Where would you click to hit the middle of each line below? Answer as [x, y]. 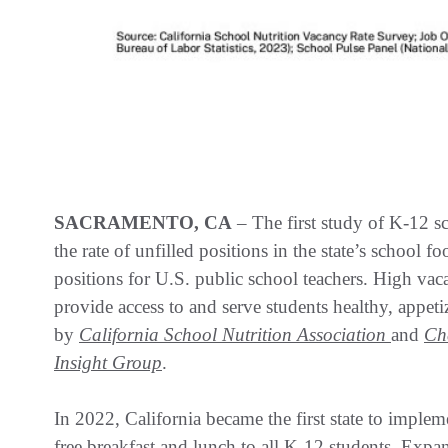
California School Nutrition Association [235, 334]
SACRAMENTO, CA [143, 222]
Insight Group [108, 362]
